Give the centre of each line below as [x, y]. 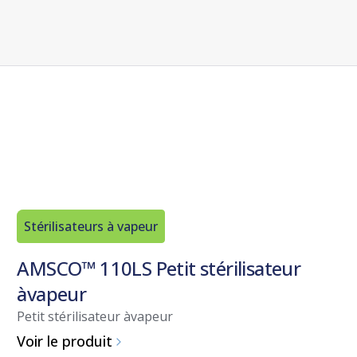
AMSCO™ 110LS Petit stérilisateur [159, 268]
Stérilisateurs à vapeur [91, 226]
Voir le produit [65, 341]
